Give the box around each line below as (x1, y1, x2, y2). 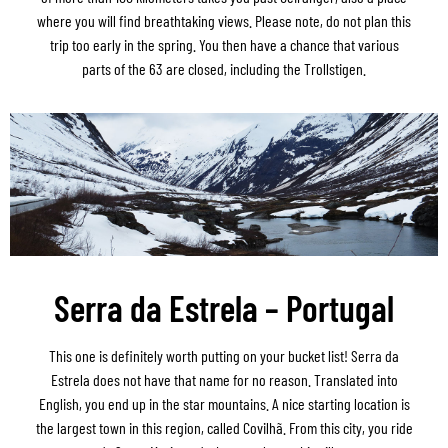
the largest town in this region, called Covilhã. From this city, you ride (35, 417, 413, 437)
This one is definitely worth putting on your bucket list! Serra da (49, 345, 399, 365)
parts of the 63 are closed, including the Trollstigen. (82, 59, 366, 79)
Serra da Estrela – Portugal (54, 285, 394, 329)
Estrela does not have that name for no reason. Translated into (50, 369, 398, 389)
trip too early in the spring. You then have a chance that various (49, 35, 399, 55)
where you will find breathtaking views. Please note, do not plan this (37, 11, 411, 31)
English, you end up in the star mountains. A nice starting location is (38, 393, 410, 413)
